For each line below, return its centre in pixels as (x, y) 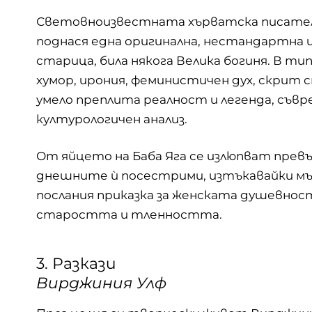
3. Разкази (76, 263)
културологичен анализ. (112, 119)
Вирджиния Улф (101, 283)
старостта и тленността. (129, 215)
